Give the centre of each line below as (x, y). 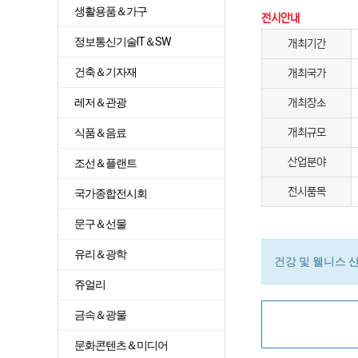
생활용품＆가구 (111, 11)
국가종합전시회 (111, 193)
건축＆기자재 (105, 72)
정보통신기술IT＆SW (122, 42)
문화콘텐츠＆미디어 (121, 345)
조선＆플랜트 (105, 163)
